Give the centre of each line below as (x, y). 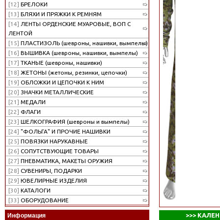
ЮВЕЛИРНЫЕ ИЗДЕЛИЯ (53, 180)
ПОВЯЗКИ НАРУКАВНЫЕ (54, 141)
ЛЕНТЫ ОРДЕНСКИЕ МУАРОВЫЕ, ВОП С (75, 24)
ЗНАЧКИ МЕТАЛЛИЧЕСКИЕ (56, 92)
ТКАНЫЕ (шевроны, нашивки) (61, 62)
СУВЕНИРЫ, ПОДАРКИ (51, 170)
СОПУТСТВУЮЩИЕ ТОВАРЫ (59, 151)
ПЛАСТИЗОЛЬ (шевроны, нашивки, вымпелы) (83, 43)
